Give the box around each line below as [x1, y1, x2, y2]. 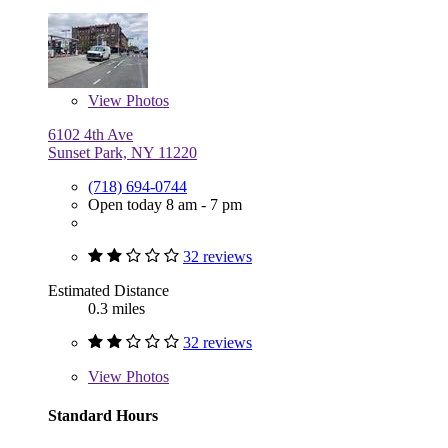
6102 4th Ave [48, 125, 133, 143]
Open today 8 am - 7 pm [88, 195, 242, 213]
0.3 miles [88, 299, 145, 317]
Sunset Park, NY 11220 [48, 143, 197, 161]
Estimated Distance [48, 281, 169, 299]
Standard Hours [48, 406, 158, 424]
